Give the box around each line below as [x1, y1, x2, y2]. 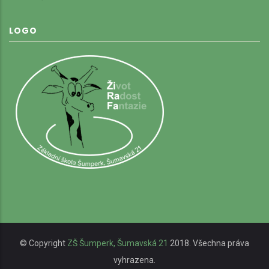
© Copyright [20, 238, 67, 248]
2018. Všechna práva [168, 238, 249, 248]
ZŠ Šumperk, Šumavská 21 [67, 238, 168, 248]
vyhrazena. [113, 255, 156, 265]
